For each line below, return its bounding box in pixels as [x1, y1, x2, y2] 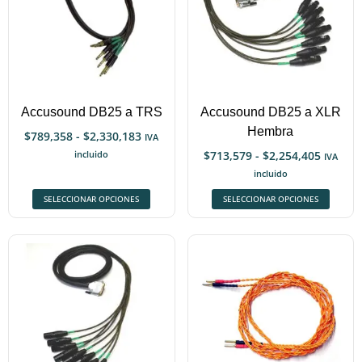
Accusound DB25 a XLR [200, 105, 341, 120]
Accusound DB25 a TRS [20, 105, 162, 120]
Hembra [247, 124, 294, 139]
